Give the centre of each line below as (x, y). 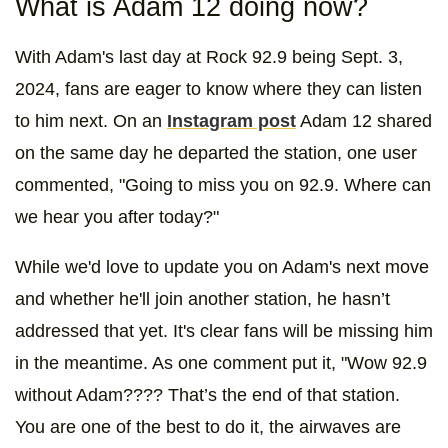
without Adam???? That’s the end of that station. (207, 395)
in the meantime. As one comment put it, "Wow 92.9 (221, 363)
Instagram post (231, 121)
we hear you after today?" (117, 217)
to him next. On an (91, 121)
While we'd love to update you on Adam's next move (222, 267)
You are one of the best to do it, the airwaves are (208, 427)
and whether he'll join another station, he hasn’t (202, 299)
